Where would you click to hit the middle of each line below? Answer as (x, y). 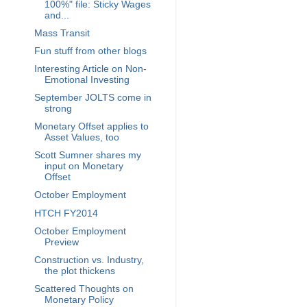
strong (58, 109)
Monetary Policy (79, 299)
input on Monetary (84, 167)
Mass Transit (62, 33)
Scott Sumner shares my (87, 156)
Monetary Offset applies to (91, 127)
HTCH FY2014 (66, 213)
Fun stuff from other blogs (90, 51)
